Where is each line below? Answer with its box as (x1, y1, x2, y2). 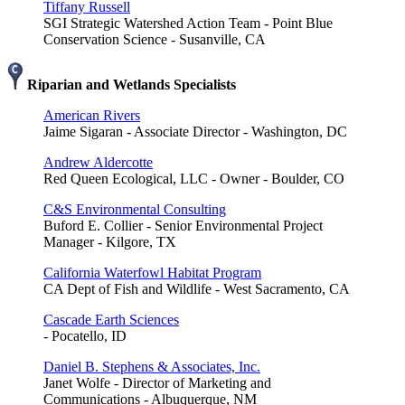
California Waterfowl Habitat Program (43, 264, 261, 280)
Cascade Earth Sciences (43, 311, 179, 327)
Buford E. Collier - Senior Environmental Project (43, 217, 323, 233)
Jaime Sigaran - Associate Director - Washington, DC (43, 123, 347, 139)
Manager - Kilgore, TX (43, 233, 176, 250)
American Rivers (43, 107, 140, 123)
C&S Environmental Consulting (43, 201, 226, 217)
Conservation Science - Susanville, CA (43, 31, 266, 47)
